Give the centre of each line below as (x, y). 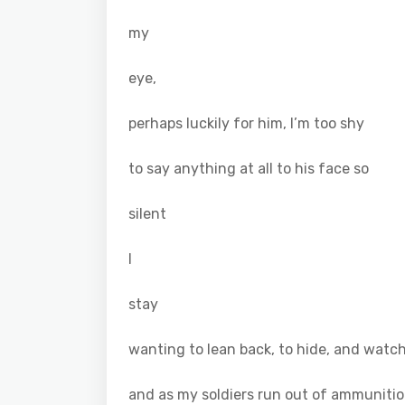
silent (147, 213)
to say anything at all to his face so (249, 168)
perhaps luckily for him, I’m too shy (246, 123)
